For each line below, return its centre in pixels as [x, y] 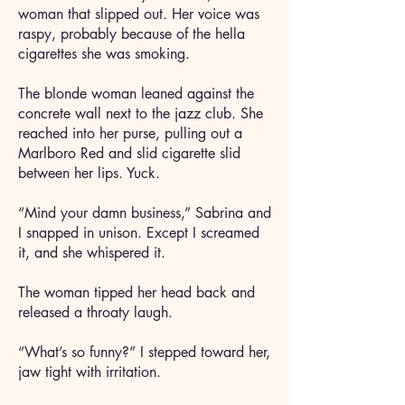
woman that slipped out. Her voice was [139, 14]
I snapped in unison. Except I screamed [139, 233]
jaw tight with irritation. [94, 372]
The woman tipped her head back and [137, 292]
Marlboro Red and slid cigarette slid [129, 153]
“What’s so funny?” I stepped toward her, [144, 352]
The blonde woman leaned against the [136, 94]
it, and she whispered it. [96, 253]
